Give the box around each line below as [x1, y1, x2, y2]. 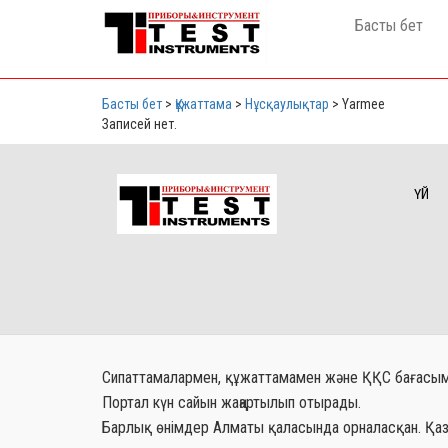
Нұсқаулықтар [245, 96, 329, 112]
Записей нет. [102, 116, 177, 132]
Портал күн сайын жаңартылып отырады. [102, 393, 361, 412]
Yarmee [342, 96, 385, 112]
